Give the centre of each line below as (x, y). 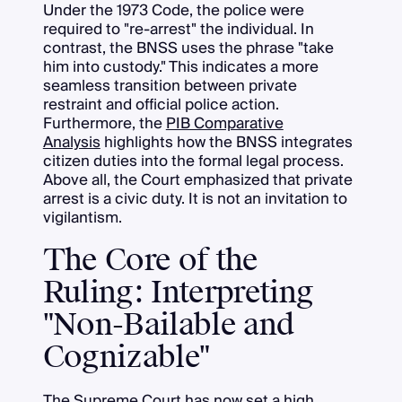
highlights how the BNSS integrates (226, 142)
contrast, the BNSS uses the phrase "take (188, 48)
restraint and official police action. (161, 104)
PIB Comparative (224, 123)
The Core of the (150, 260)
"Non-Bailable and (168, 325)
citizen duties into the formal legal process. (193, 161)
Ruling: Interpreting (178, 293)
